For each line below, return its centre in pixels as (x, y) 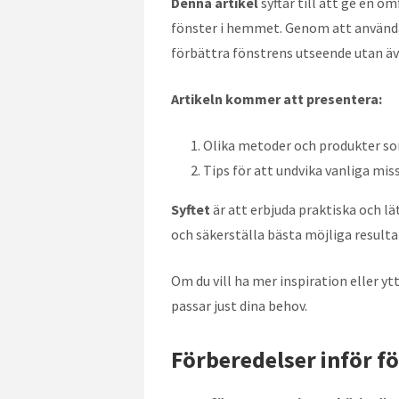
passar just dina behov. (239, 305)
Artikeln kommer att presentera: (277, 98)
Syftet (191, 209)
